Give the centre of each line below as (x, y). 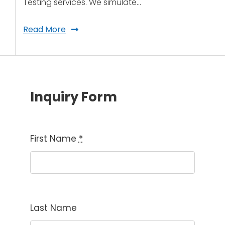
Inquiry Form (73, 97)
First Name (54, 139)
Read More (44, 29)
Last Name (53, 208)
